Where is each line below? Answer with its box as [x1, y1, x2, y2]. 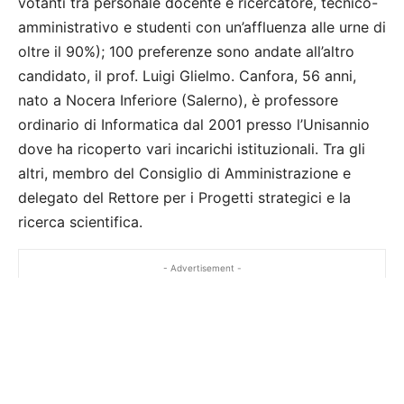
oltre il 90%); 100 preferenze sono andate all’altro [18, 42, 354, 61]
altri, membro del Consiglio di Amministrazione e [18, 164, 351, 183]
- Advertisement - [162, 262, 242, 274]
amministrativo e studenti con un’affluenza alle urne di [18, 18, 386, 37]
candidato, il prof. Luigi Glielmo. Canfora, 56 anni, [18, 67, 356, 86]
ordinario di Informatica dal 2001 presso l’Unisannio [18, 115, 370, 134]
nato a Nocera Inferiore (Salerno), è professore [18, 91, 338, 110]
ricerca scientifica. [18, 213, 142, 232]
